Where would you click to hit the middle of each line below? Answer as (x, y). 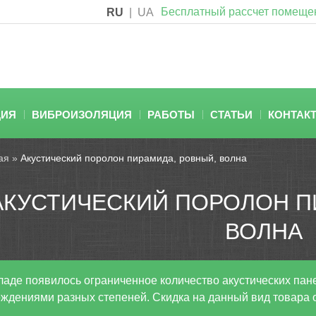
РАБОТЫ (171, 115)
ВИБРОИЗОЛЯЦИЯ (82, 115)
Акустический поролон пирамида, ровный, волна (134, 158)
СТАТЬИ (231, 115)
